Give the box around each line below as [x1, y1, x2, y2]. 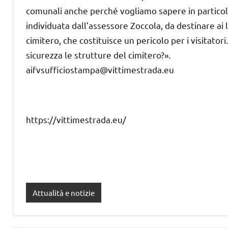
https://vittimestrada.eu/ [26, 114, 126, 125]
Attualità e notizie [32, 187, 95, 197]
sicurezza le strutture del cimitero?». [26, 49, 170, 61]
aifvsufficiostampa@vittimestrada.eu [26, 64, 174, 75]
